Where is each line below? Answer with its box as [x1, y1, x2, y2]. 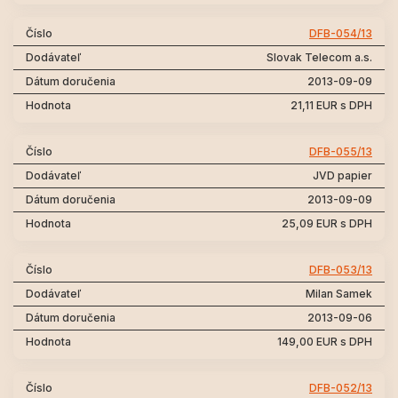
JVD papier [313, 169, 372, 182]
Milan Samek [306, 287, 372, 300]
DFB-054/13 [309, 27, 372, 40]
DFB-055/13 [309, 145, 372, 158]
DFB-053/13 [309, 263, 372, 276]
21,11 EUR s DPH [291, 99, 372, 112]
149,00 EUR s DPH [277, 335, 372, 348]
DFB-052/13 [309, 381, 372, 394]
